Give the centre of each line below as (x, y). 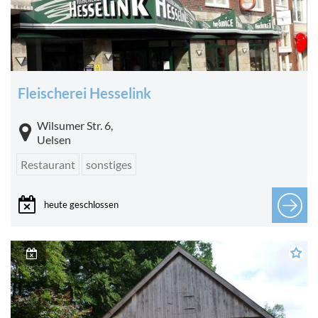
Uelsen (54, 139)
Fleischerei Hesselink (84, 93)
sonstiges (109, 164)
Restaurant (48, 164)
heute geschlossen (81, 204)
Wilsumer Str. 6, (75, 125)
